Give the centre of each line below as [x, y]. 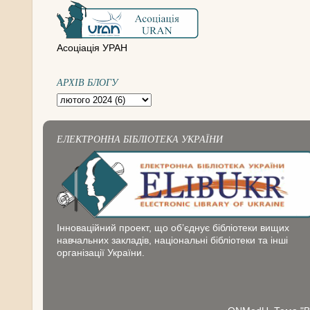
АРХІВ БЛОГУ [87, 82]
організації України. [101, 253]
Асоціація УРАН [92, 48]
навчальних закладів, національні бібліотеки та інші [172, 240]
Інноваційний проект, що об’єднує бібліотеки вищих [173, 228]
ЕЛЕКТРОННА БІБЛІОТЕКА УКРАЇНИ [140, 138]
